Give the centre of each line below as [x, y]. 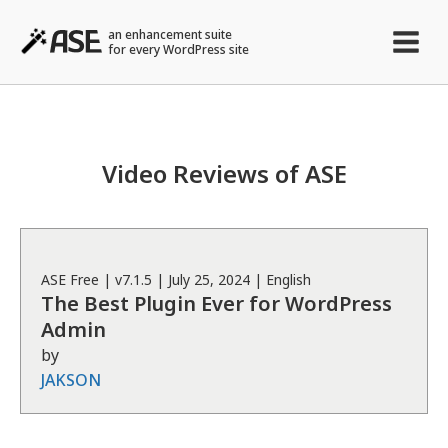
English [288, 279]
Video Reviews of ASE [224, 173]
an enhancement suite [171, 34]
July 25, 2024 [209, 279]
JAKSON [71, 380]
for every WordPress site [178, 49]
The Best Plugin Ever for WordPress [216, 303]
